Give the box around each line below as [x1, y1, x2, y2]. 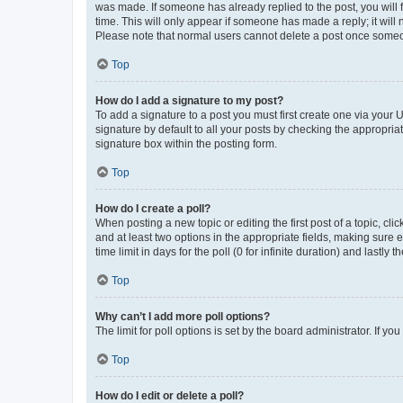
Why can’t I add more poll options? [95, 310, 270, 323]
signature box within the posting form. [95, 138, 277, 150]
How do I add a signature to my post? [95, 94, 283, 107]
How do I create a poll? [95, 202, 210, 215]
